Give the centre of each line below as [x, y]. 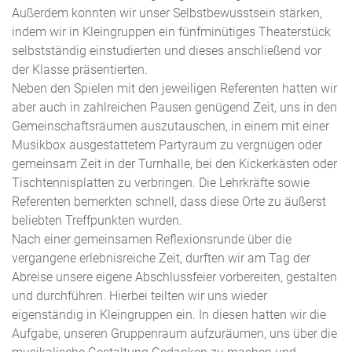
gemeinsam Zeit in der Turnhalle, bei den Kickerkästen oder [174, 164]
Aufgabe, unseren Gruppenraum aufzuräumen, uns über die [174, 334]
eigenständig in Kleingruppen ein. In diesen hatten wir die [169, 315]
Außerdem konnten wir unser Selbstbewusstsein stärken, [167, 13]
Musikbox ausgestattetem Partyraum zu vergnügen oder [167, 145]
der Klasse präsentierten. [81, 70]
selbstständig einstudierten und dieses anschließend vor [167, 51]
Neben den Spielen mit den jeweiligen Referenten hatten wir [174, 88]
